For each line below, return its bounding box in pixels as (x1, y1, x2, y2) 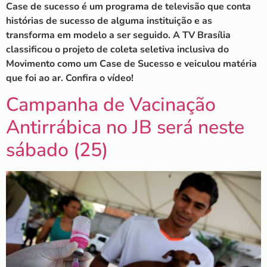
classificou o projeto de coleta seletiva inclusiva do (6, 42, 229, 56)
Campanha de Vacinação (6, 92, 216, 118)
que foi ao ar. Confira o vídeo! (6, 71, 133, 85)
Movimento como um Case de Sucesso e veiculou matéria (6, 57, 257, 70)
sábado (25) (6, 137, 108, 163)
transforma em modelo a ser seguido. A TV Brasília (6, 28, 231, 42)
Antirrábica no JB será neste (6, 114, 244, 141)
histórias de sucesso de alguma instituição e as (6, 14, 212, 27)
